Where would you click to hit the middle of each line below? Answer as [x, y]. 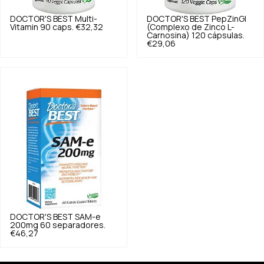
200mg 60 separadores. [58, 225]
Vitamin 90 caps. [42, 27]
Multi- [86, 19]
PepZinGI [229, 19]
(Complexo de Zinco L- [191, 27]
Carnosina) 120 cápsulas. [196, 36]
